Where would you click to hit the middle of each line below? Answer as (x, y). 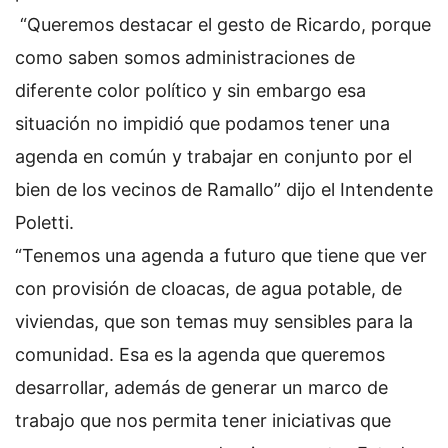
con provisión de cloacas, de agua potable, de (208, 288)
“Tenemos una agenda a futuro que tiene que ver (221, 255)
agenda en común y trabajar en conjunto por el (213, 156)
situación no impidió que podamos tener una (202, 123)
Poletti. (44, 222)
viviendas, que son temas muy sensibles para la (214, 321)
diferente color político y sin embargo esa (190, 90)
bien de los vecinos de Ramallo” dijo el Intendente (224, 189)
